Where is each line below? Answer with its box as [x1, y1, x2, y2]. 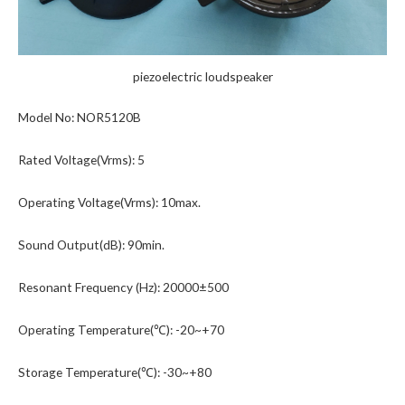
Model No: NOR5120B [18, 109, 141, 126]
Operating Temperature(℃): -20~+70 [18, 321, 224, 337]
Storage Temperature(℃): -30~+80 [18, 363, 212, 380]
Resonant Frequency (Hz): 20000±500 [18, 278, 229, 295]
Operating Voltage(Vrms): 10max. [18, 194, 201, 211]
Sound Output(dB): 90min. [18, 237, 165, 253]
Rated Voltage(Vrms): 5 [18, 152, 145, 168]
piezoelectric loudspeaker [132, 68, 273, 84]
